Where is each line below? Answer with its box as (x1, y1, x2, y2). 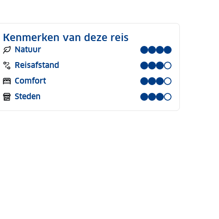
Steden (15, 91, 41, 102)
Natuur (15, 44, 42, 55)
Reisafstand (15, 60, 60, 70)
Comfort (15, 76, 46, 86)
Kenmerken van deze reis (3, 31, 129, 44)
